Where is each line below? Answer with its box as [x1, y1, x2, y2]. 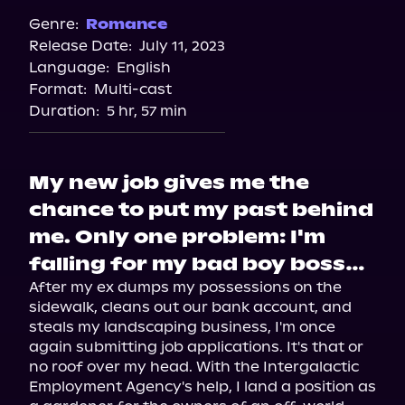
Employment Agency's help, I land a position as [29, 378, 376, 395]
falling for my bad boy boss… [29, 252, 365, 276]
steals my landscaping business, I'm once [29, 318, 335, 335]
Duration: [29, 102, 99, 119]
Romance [86, 15, 167, 33]
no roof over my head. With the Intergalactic [29, 358, 359, 375]
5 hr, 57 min [107, 102, 187, 119]
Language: [29, 59, 109, 76]
